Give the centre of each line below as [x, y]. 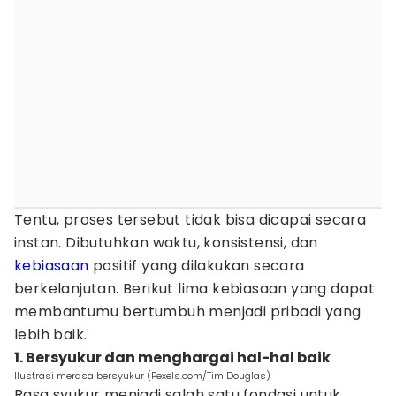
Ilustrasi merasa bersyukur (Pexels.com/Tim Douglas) [142, 376]
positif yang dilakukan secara [197, 266]
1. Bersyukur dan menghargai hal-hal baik [172, 358]
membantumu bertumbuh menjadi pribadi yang [188, 312]
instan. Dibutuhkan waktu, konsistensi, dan [166, 243]
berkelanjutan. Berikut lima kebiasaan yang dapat [195, 289]
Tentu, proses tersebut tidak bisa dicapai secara [190, 220]
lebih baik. [51, 335]
